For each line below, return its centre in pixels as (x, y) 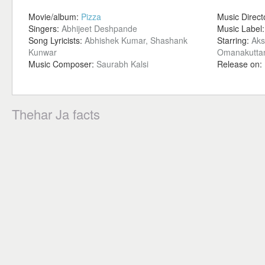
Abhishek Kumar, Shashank (136, 40)
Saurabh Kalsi (122, 64)
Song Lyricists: (56, 40)
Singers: (45, 28)
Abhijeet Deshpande (99, 28)
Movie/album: (55, 17)
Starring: (234, 40)
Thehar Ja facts (56, 114)
